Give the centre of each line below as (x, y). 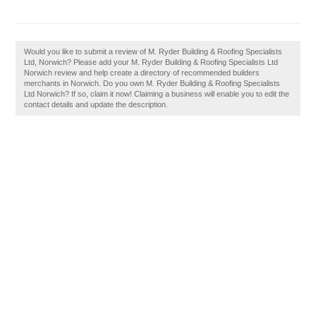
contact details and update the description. (96, 104)
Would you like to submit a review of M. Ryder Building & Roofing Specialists (153, 51)
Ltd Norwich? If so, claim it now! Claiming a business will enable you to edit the (157, 94)
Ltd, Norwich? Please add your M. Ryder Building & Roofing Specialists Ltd (151, 62)
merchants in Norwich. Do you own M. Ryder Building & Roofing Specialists (152, 83)
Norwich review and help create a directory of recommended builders (142, 73)
